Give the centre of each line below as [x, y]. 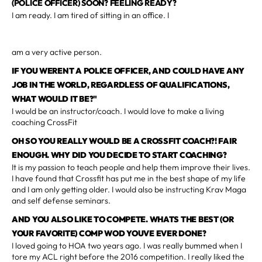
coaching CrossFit [44, 122]
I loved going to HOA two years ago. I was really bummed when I [127, 245]
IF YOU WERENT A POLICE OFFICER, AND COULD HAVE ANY [128, 70]
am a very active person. [57, 52]
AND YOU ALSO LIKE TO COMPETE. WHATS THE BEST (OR [123, 219]
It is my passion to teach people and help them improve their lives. [131, 167]
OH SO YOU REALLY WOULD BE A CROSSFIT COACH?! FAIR [124, 141]
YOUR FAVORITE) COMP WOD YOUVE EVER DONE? [109, 233]
